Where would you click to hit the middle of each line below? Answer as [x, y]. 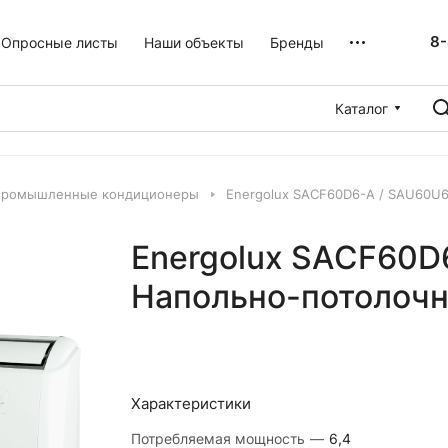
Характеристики [190, 403]
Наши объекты [194, 42]
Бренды [297, 42]
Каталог [361, 108]
